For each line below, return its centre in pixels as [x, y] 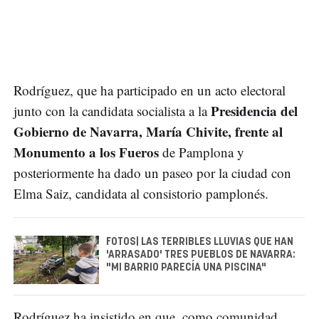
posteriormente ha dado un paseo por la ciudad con [152, 173]
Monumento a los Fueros [86, 152]
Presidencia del [254, 111]
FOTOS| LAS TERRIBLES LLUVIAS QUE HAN [200, 242]
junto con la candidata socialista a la [112, 111]
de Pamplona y [202, 152]
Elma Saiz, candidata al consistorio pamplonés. [143, 194]
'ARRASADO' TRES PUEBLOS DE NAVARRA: [201, 255]
